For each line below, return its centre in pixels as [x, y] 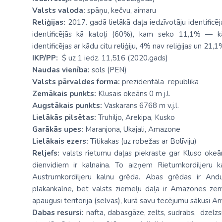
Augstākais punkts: [67, 106]
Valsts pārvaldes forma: [76, 82]
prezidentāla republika [159, 82]
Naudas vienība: [61, 70]
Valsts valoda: [59, 10]
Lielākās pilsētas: [65, 117]
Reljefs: [47, 153]
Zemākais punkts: [64, 94]
